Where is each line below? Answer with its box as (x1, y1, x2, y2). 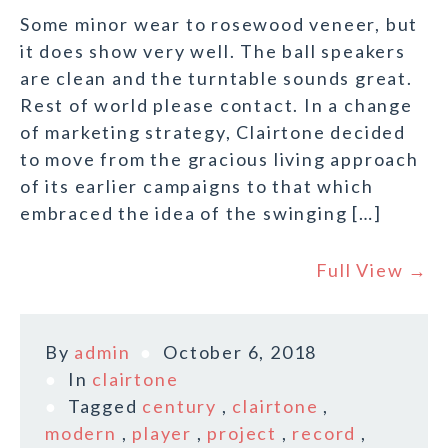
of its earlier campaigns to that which (20, 175, 374, 198)
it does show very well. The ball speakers (20, 40, 406, 63)
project (207, 422, 278, 445)
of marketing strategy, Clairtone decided (20, 121, 406, 144)
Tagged (67, 395, 143, 418)
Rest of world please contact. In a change (20, 94, 413, 117)
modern (45, 422, 117, 445)
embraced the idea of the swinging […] (20, 202, 382, 225)
